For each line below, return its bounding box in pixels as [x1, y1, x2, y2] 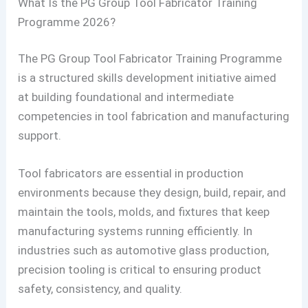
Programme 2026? [18, 14, 116, 29]
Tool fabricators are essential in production [18, 166, 244, 181]
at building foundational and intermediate [18, 90, 234, 104]
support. [18, 129, 62, 143]
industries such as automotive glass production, [18, 243, 269, 258]
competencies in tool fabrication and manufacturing [18, 109, 290, 124]
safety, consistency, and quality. [18, 282, 183, 296]
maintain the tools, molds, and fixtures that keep [18, 205, 270, 219]
